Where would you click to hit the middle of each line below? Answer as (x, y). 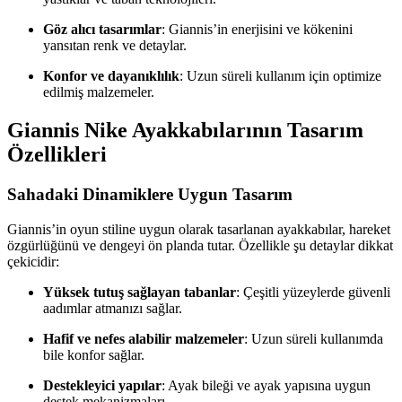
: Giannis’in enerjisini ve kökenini (257, 30)
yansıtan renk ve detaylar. (115, 46)
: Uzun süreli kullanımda (314, 338)
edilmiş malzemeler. (99, 92)
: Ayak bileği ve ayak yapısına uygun (266, 385)
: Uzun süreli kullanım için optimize (280, 76)
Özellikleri (57, 154)
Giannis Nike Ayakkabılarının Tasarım (185, 130)
